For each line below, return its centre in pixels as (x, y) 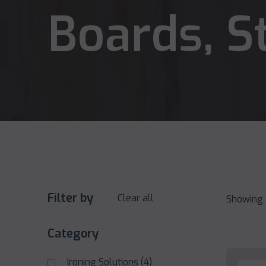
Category (73, 234)
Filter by (70, 198)
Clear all (136, 198)
